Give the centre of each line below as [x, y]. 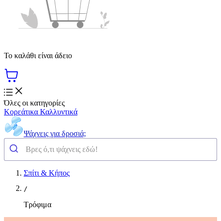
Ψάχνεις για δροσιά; [55, 133]
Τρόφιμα [37, 204]
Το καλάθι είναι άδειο [38, 55]
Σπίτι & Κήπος [47, 173]
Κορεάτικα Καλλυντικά [41, 111]
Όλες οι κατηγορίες [34, 103]
